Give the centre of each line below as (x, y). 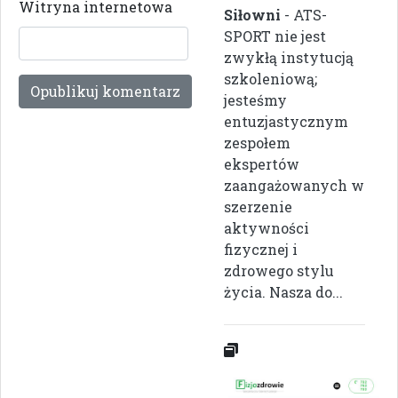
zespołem (257, 143)
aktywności (267, 228)
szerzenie (258, 207)
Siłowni (252, 15)
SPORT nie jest (275, 36)
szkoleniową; (271, 79)
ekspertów (262, 164)
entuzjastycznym (286, 122)
